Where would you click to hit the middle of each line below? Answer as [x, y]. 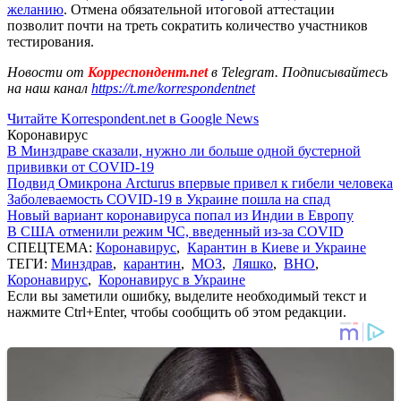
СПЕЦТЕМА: [51, 247]
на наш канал [49, 88]
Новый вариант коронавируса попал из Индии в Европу [180, 215]
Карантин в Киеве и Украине [277, 247]
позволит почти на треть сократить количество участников [188, 25]
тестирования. [51, 41]
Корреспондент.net [148, 72]
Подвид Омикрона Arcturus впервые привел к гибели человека [200, 183]
